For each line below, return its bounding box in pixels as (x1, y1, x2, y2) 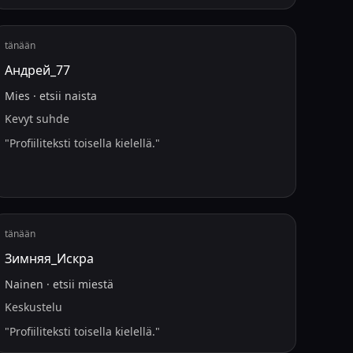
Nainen (5, 277, 44, 292)
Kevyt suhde (5, 111, 70, 126)
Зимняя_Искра (5, 250, 95, 267)
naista (65, 88, 98, 103)
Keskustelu (5, 299, 63, 314)
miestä (78, 277, 114, 292)
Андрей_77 (5, 61, 71, 79)
